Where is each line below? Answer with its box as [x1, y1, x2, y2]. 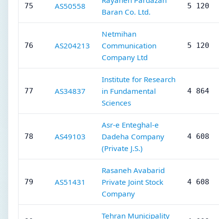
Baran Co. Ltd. [102, 7, 151, 17]
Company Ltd [102, 52, 148, 62]
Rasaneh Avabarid [102, 165, 165, 175]
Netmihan [102, 29, 136, 39]
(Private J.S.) [102, 143, 143, 153]
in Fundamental [102, 86, 156, 96]
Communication [102, 41, 156, 50]
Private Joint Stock [102, 177, 163, 187]
